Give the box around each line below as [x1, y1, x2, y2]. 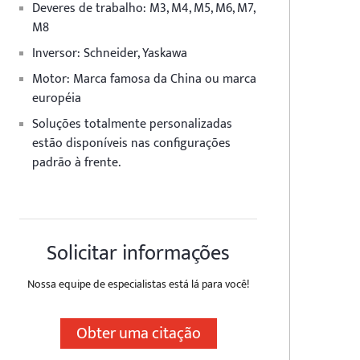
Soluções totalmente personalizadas [32, 113, 232, 135]
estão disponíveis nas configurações [32, 133, 231, 154]
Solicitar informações [47, 236, 230, 271]
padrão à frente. [32, 152, 121, 174]
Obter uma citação [76, 320, 201, 347]
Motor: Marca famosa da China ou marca [32, 68, 256, 90]
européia [32, 88, 81, 109]
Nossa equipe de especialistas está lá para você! [27, 275, 249, 293]
